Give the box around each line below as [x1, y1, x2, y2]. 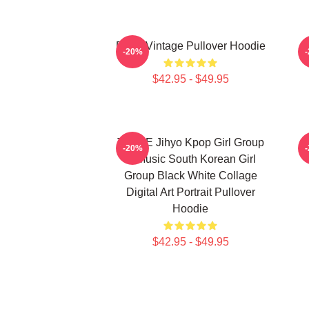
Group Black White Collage [123, 170, 257, 181]
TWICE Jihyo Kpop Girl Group [117, 137, 264, 148]
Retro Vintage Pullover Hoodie [115, 40, 266, 52]
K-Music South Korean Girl [125, 153, 256, 165]
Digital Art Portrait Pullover [126, 186, 255, 198]
